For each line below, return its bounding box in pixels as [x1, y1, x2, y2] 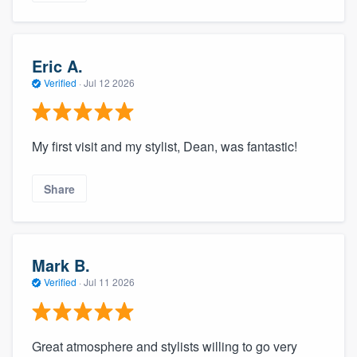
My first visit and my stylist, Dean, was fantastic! [32, 137, 297, 156]
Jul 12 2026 [84, 75, 135, 89]
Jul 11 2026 [84, 275, 135, 289]
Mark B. [32, 253, 90, 277]
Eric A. [32, 53, 83, 77]
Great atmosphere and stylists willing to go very [32, 336, 297, 355]
